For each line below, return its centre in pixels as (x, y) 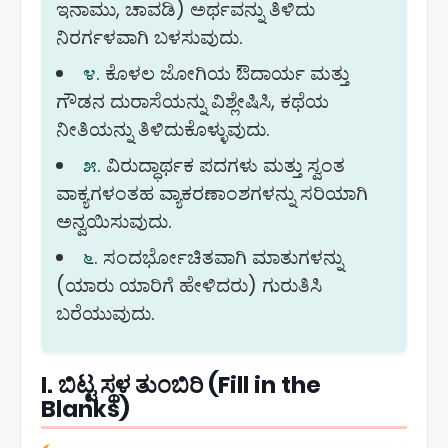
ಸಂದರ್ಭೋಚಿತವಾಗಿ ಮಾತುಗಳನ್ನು (221, 257)
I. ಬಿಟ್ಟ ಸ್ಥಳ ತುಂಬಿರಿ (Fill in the (181, 385)
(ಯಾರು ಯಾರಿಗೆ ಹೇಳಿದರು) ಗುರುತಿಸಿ (189, 285)
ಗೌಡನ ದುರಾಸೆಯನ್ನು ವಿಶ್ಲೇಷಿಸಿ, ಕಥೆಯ (192, 101)
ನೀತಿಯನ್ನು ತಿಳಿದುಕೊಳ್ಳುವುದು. (163, 129)
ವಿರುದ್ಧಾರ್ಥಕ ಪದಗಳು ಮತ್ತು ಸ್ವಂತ (223, 165)
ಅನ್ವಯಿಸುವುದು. (114, 221)
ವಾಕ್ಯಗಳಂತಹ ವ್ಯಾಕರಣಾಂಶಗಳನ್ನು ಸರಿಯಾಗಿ (212, 193)
